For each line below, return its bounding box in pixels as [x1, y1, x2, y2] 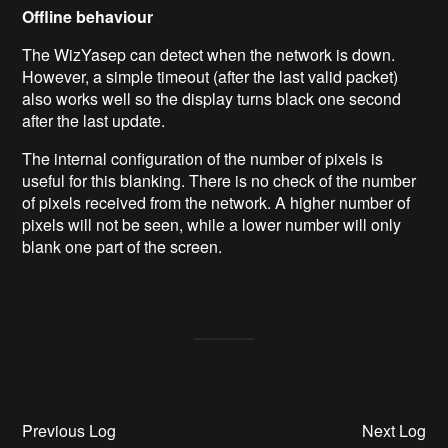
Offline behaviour [22, 4, 154, 28]
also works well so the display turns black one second [22, 86, 402, 110]
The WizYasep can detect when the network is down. [22, 42, 396, 66]
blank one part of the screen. [22, 234, 223, 258]
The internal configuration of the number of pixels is [22, 146, 384, 170]
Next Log [361, 418, 426, 442]
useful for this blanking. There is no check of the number [22, 168, 417, 192]
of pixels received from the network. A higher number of [22, 190, 411, 214]
